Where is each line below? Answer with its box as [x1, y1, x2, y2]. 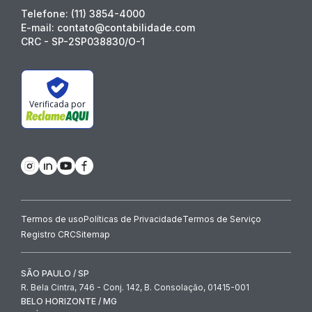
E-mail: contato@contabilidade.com [21, 21, 195, 33]
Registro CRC [21, 228, 76, 240]
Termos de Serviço [182, 213, 261, 224]
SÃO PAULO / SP [21, 267, 89, 279]
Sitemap [76, 228, 110, 240]
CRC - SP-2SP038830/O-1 [21, 35, 145, 47]
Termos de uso [21, 213, 84, 224]
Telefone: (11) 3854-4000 [21, 7, 145, 19]
